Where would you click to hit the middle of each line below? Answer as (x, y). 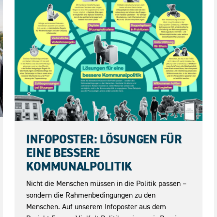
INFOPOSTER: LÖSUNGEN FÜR (104, 139)
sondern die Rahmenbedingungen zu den (91, 194)
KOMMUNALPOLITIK (79, 166)
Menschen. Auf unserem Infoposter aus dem (96, 206)
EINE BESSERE (63, 153)
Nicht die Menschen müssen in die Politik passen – (107, 183)
